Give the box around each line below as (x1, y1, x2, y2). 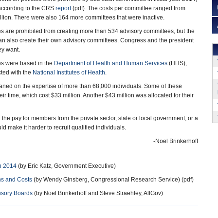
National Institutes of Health (33, 69, 105, 76)
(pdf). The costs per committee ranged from (71, 5, 185, 12)
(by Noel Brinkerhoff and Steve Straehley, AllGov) (33, 190, 163, 197)
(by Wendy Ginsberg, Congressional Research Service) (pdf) (32, 176, 194, 183)
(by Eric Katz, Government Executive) (17, 163, 116, 169)
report (55, 5, 71, 12)
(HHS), (167, 60, 187, 67)
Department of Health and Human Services (54, 60, 167, 67)
